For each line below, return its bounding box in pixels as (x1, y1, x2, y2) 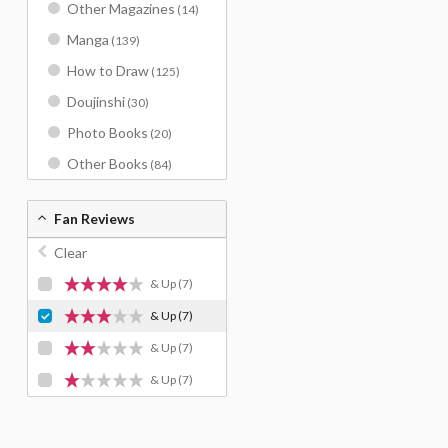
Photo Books (67, 124, 148, 141)
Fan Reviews (54, 210, 135, 227)
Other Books (67, 155, 148, 172)
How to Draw (67, 62, 149, 79)
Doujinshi (67, 93, 125, 110)
